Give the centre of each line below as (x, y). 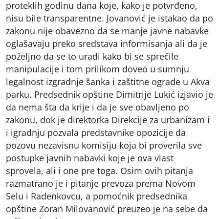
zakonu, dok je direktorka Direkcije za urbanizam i (108, 120)
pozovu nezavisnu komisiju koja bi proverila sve (104, 145)
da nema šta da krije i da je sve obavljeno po (98, 107)
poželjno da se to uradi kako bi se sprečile (92, 56)
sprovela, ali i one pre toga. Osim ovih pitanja (99, 171)
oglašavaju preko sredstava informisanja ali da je (107, 44)
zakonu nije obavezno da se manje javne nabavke (107, 31)
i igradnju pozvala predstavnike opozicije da (96, 133)
